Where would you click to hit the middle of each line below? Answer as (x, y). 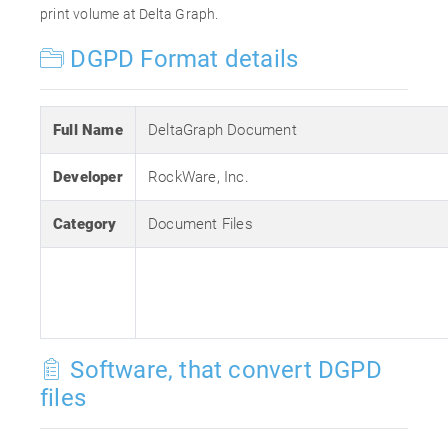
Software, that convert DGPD (223, 370)
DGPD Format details (181, 59)
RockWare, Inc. (198, 177)
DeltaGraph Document (222, 130)
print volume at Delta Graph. (129, 14)
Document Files (200, 224)
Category (85, 224)
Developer (88, 177)
